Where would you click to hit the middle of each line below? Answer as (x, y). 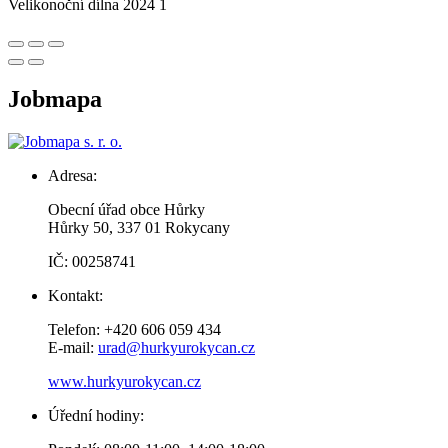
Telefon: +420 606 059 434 (134, 329)
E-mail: (73, 347)
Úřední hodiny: (96, 415)
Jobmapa (55, 98)
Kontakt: (75, 295)
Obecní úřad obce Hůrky (126, 209)
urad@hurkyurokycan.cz (176, 347)
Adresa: (72, 175)
